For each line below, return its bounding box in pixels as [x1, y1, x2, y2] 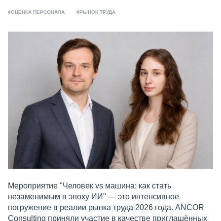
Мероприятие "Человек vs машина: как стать [8, 181, 171, 190]
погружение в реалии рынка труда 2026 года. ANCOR [8, 203, 204, 212]
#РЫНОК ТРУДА [76, 9, 115, 15]
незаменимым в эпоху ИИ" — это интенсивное [8, 192, 179, 201]
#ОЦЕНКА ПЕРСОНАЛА [8, 9, 65, 15]
